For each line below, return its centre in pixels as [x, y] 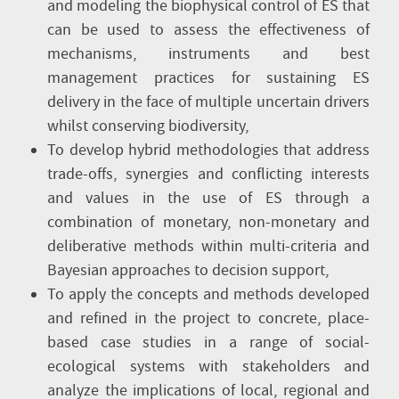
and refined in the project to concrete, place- [208, 318]
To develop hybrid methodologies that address [208, 150]
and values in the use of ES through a [208, 198]
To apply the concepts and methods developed [208, 294]
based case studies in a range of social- [208, 342]
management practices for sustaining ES [208, 78]
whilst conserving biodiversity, [148, 126]
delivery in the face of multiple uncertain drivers [208, 102]
